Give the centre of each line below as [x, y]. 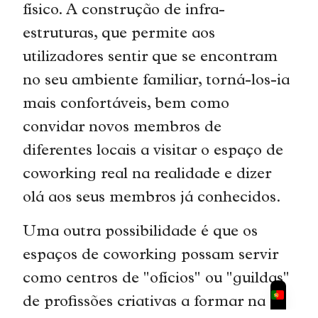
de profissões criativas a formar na [144, 302]
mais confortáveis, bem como [126, 105]
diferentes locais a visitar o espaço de [153, 152]
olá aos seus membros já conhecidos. [154, 199]
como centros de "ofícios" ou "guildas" [157, 279]
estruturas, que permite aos [119, 35]
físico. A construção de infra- [124, 11]
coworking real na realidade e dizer [147, 175]
